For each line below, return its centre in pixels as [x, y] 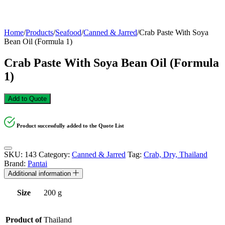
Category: [55, 154]
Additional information [40, 173]
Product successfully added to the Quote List [71, 125]
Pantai [37, 163]
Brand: [16, 163]
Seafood [68, 32]
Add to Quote [27, 98]
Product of [24, 219]
